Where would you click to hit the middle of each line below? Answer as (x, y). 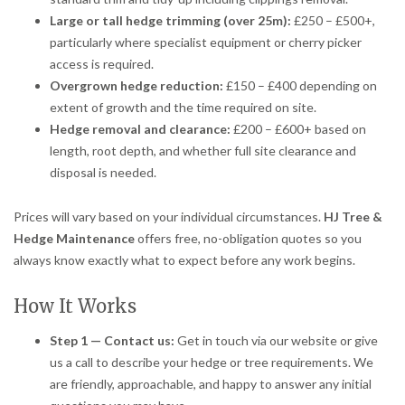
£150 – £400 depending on (300, 85)
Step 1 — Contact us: (112, 340)
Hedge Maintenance (74, 238)
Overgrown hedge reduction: (137, 85)
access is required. (102, 63)
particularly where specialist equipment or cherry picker (206, 42)
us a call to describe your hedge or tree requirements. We (212, 362)
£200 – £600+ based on (298, 128)
